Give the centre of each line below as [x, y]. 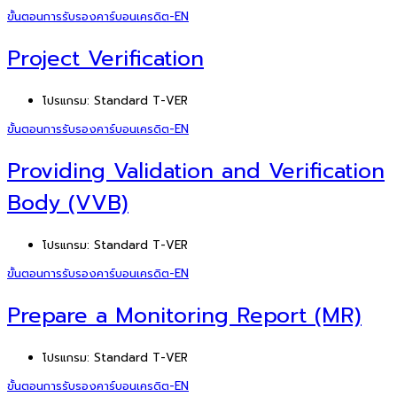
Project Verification [105, 59]
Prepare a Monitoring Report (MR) [184, 315]
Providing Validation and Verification [196, 171]
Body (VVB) [68, 202]
